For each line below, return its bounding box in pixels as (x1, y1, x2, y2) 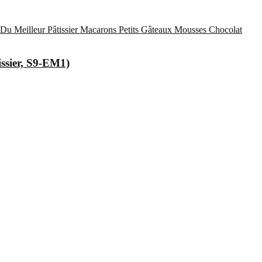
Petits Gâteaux (119, 25, 172, 35)
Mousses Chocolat (174, 25, 242, 35)
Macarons (80, 25, 116, 35)
